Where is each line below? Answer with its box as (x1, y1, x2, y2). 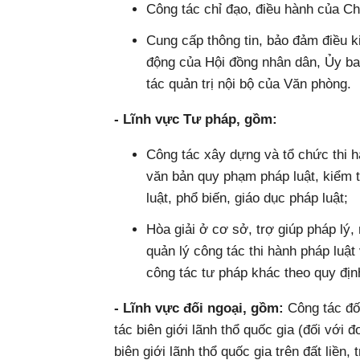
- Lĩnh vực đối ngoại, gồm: (114, 301, 284, 316)
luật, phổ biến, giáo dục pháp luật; (146, 190, 348, 206)
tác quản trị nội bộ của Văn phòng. (146, 76, 351, 92)
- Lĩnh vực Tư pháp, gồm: (114, 112, 277, 127)
